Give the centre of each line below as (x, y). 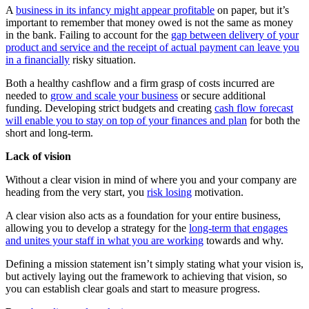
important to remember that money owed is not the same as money (149, 23)
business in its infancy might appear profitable (115, 10)
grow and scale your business (114, 96)
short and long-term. (49, 133)
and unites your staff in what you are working (104, 241)
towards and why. (243, 241)
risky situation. (103, 60)
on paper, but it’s (252, 10)
